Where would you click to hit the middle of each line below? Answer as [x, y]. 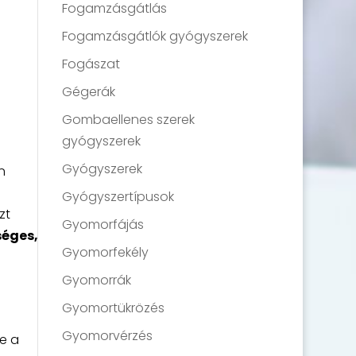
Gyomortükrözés [114, 308]
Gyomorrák [97, 281]
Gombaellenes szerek [129, 120]
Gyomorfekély [106, 253]
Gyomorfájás [103, 225]
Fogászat [91, 64]
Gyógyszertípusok [118, 197]
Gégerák [89, 92]
